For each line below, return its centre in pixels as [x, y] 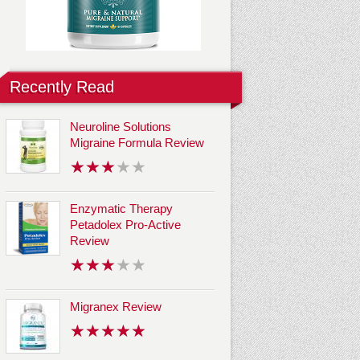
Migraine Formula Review [137, 143]
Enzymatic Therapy [121, 209]
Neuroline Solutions [121, 127]
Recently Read [62, 87]
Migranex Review [116, 307]
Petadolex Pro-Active [125, 225]
